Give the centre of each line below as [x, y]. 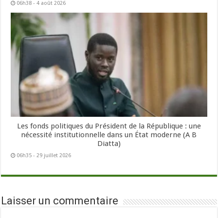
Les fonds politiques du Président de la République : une [109, 126]
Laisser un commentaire [60, 201]
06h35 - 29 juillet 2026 [44, 156]
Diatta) [109, 144]
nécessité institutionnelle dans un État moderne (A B [109, 135]
